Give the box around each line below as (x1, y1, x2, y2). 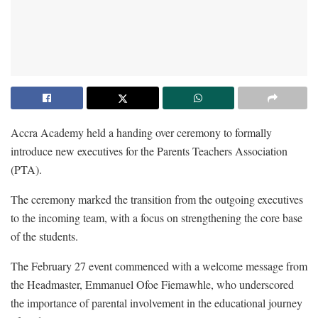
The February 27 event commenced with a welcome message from (11, 258, 307, 273)
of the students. (11, 228, 78, 243)
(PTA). (11, 161, 42, 177)
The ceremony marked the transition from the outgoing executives (11, 191, 303, 207)
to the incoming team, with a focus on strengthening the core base (11, 209, 302, 225)
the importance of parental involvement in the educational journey (11, 295, 302, 310)
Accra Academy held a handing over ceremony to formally (11, 124, 272, 140)
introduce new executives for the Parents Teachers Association (11, 143, 287, 158)
